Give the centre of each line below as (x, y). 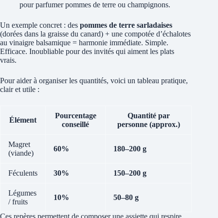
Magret (19, 144)
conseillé (75, 124)
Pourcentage (75, 115)
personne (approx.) (148, 124)
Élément (23, 120)
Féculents (23, 173)
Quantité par (148, 115)
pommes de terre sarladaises (126, 25)
